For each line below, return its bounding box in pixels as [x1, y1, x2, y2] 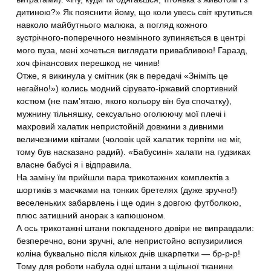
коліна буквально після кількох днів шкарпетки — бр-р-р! [16, 249, 241, 258]
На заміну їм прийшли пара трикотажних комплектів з [16, 172, 229, 182]
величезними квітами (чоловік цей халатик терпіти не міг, [16, 134, 242, 144]
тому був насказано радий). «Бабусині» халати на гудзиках [16, 147, 251, 157]
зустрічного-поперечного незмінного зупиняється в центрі [16, 33, 246, 42]
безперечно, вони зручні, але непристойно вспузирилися [16, 236, 243, 246]
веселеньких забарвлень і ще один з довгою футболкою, [16, 198, 242, 207]
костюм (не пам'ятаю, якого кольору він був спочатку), [16, 96, 232, 106]
